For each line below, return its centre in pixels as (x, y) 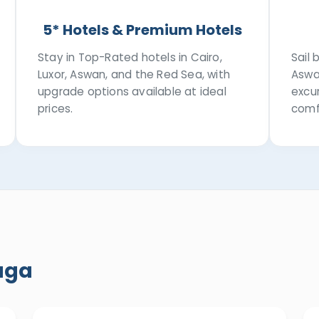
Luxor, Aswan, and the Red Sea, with (134, 74)
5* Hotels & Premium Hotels (142, 30)
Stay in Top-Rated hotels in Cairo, (130, 57)
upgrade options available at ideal (132, 91)
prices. (56, 109)
